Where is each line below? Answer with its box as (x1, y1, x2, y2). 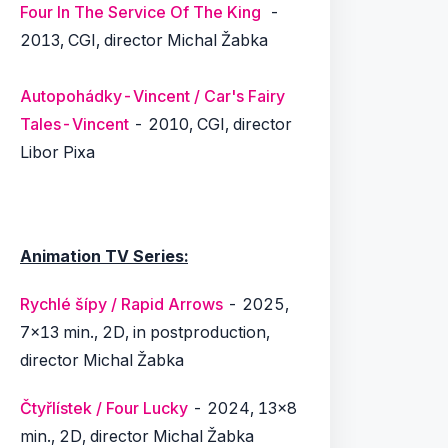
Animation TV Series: (20, 246, 188, 266)
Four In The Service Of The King (20, 2, 261, 22)
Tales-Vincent (20, 114, 129, 134)
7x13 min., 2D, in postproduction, (20, 322, 270, 342)
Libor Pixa (20, 142, 95, 162)
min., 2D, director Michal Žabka (20, 426, 254, 446)
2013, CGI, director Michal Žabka (20, 30, 268, 50)
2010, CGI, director (148, 114, 292, 134)
